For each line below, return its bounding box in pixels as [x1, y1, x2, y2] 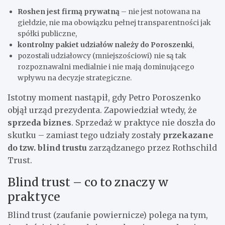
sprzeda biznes [8, 117, 71, 128]
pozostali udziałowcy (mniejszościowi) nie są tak [18, 51, 186, 60]
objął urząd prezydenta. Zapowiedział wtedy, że [8, 104, 197, 115]
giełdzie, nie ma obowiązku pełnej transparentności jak [18, 18, 211, 27]
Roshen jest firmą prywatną [18, 7, 120, 16]
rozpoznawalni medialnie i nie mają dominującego [18, 62, 194, 71]
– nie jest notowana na [120, 7, 200, 16]
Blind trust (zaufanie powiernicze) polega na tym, [8, 209, 208, 220]
